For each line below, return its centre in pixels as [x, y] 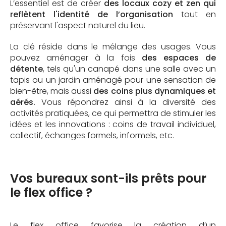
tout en [194, 14]
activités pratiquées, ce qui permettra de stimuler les [113, 113]
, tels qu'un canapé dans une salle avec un [129, 69]
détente [26, 69]
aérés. [23, 102]
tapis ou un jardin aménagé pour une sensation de [113, 80]
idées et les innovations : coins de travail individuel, [113, 124]
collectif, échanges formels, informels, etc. [92, 135]
